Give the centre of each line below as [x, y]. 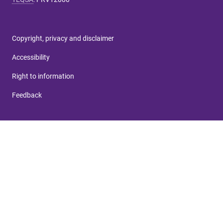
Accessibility [31, 57]
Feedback [27, 95]
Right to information [43, 76]
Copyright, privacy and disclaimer [63, 39]
